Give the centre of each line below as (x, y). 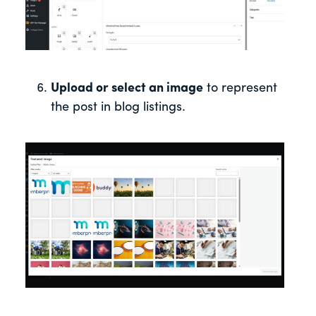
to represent (240, 88)
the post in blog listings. (118, 107)
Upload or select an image (127, 88)
